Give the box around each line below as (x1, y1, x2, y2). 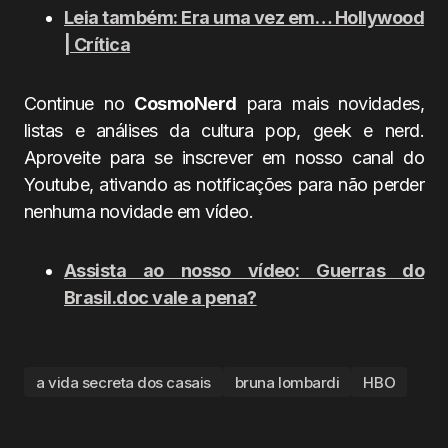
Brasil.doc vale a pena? (64, 287, 257, 308)
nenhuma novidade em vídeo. (24, 201, 253, 222)
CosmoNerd (134, 93, 237, 114)
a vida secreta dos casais (36, 372, 211, 392)
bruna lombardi (234, 372, 340, 392)
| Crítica (64, 34, 131, 55)
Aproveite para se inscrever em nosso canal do (24, 147, 424, 168)
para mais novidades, (236, 93, 424, 114)
